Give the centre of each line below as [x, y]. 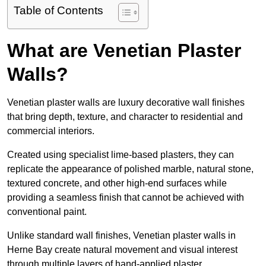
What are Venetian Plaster [124, 51]
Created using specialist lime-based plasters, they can [121, 155]
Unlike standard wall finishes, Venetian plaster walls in [121, 236]
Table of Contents [58, 11]
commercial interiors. [51, 131]
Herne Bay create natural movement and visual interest [122, 250]
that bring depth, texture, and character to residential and [125, 117]
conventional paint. [47, 212]
